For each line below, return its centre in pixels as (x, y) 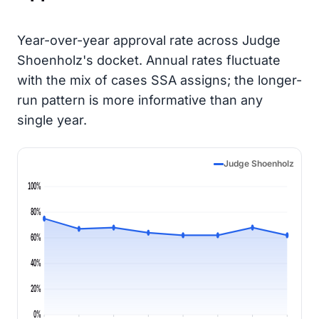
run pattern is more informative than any (140, 100)
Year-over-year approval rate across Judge (149, 40)
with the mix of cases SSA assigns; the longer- (159, 80)
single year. (52, 120)
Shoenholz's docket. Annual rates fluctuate (149, 60)
